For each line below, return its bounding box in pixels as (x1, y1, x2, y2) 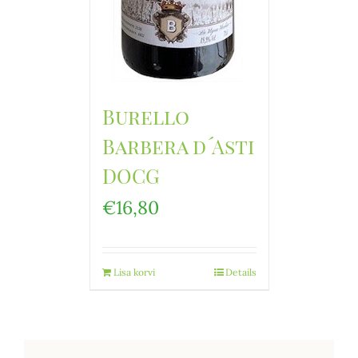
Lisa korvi (113, 266, 155, 278)
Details (225, 266, 257, 278)
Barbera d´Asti (101, 133, 254, 159)
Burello (101, 103, 189, 129)
